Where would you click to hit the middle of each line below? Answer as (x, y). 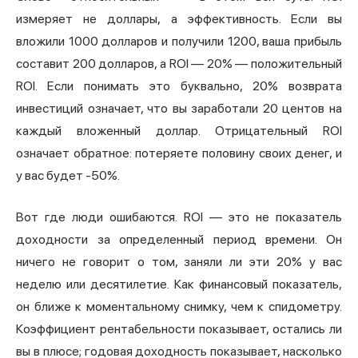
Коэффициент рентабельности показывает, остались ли (179, 328)
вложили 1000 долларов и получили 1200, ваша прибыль (179, 41)
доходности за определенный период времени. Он (179, 239)
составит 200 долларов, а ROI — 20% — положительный (179, 63)
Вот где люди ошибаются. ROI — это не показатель (179, 217)
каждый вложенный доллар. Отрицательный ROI (179, 130)
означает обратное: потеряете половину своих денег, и (179, 153)
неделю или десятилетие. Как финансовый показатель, (179, 284)
